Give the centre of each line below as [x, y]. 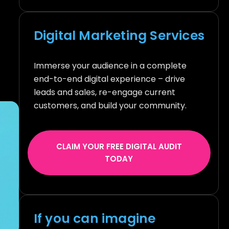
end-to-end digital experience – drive [109, 79]
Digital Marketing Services [119, 36]
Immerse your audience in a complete [110, 66]
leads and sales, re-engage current [104, 93]
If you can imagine [95, 218]
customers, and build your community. [110, 106]
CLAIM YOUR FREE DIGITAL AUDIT [119, 146]
